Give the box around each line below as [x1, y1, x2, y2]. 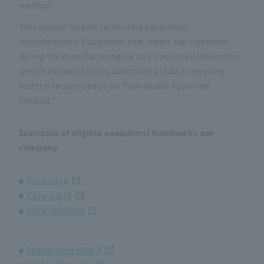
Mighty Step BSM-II [27, 243, 101, 256]
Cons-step [27, 174, 68, 187]
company [19, 141, 58, 153]
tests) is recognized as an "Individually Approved [19, 79, 209, 91]
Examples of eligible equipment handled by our [19, 126, 214, 138]
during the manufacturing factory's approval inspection [19, 49, 239, 62]
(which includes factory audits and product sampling [19, 64, 225, 77]
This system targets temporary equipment [19, 20, 189, 32]
